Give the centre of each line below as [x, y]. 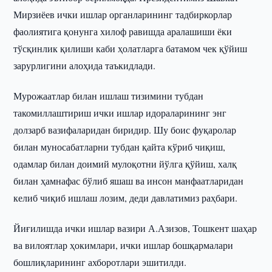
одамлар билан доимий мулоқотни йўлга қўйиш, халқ [125, 164]
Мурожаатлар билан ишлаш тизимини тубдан [109, 96]
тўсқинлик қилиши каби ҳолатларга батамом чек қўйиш [131, 48]
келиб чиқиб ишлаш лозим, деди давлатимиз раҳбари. [126, 198]
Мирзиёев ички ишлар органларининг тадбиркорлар [123, 14]
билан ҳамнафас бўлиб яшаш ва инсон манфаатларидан [129, 181]
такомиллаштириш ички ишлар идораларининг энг [120, 113]
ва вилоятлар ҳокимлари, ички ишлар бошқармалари [124, 245]
